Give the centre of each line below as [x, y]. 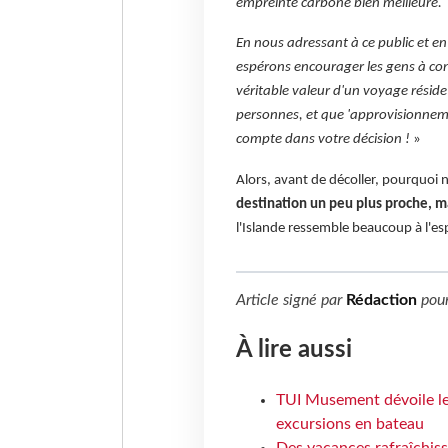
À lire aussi [293, 349]
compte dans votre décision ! [322, 140]
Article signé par [290, 299]
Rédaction [381, 299]
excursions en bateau [349, 423]
